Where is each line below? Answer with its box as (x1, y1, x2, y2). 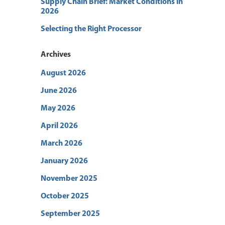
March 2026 (41, 139, 82, 148)
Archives (41, 50, 71, 59)
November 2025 (41, 174, 97, 183)
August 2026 (41, 69, 86, 77)
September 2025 (41, 209, 100, 218)
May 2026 (41, 104, 75, 113)
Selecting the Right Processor (41, 25, 142, 33)
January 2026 (41, 157, 88, 165)
